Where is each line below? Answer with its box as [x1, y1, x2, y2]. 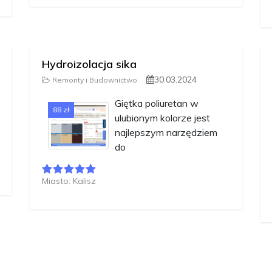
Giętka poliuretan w [115, 97, 199, 110]
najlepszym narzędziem [115, 126, 217, 139]
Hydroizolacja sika [42, 57, 137, 72]
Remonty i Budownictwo [52, 75, 137, 85]
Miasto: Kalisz [42, 175, 96, 187]
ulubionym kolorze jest [115, 112, 210, 124]
